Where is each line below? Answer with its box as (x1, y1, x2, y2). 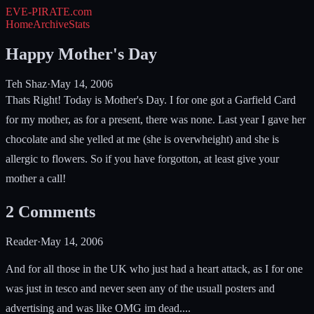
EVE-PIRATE (6, 6, 70, 18)
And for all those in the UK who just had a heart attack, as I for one (6, 262, 303, 275)
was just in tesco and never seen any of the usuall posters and (6, 282, 275, 294)
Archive (33, 18, 69, 30)
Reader (6, 235, 37, 247)
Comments (18, 202, 95, 221)
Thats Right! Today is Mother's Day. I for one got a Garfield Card (6, 93, 296, 106)
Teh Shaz (6, 77, 47, 90)
